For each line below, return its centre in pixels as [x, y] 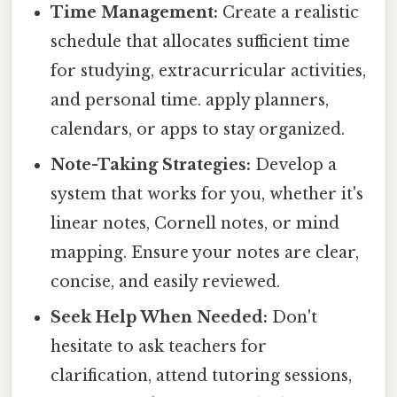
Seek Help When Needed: [160, 318]
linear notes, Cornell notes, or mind [195, 224]
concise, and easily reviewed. [166, 282]
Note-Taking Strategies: [151, 165]
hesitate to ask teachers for [159, 347]
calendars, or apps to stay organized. [198, 130]
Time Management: [135, 13]
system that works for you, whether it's [207, 195]
